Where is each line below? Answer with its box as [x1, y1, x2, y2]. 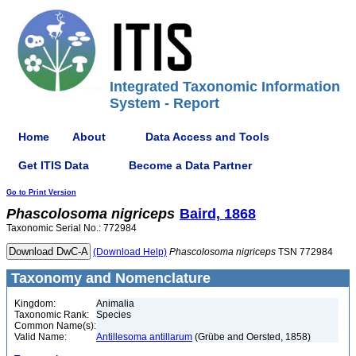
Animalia [96, 298, 134, 309]
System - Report [110, 95, 219, 111]
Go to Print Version [6, 188, 76, 196]
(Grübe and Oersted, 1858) [192, 331, 311, 342]
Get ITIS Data [18, 158, 89, 172]
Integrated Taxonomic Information [110, 79, 340, 95]
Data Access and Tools [145, 130, 269, 143]
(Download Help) [93, 246, 167, 257]
